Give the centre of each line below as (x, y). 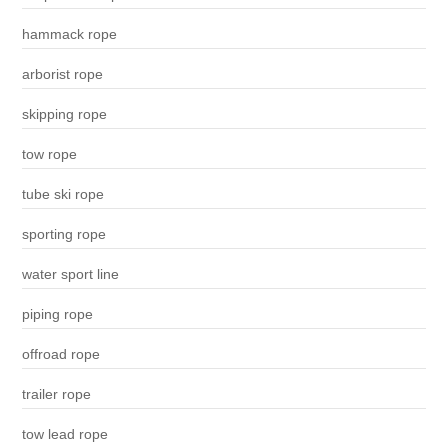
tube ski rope (62, 194)
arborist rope (62, 74)
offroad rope (60, 354)
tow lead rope (64, 434)
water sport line (70, 274)
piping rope (57, 314)
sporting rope (63, 234)
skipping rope (64, 114)
